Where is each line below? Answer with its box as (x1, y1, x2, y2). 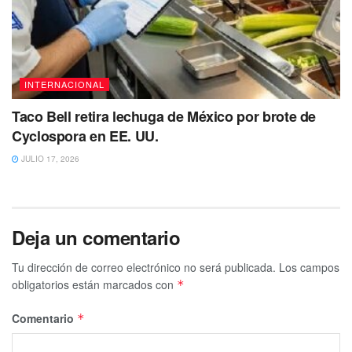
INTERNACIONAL (24, 78, 104, 91)
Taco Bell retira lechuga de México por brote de (12, 106, 317, 127)
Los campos (279, 259, 339, 276)
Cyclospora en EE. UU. (12, 126, 159, 147)
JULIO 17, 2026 (19, 153, 79, 165)
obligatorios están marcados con (12, 277, 177, 293)
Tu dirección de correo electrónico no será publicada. (12, 259, 276, 276)
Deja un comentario (12, 224, 181, 251)
